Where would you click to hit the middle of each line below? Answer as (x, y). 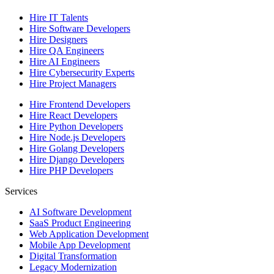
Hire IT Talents (59, 17)
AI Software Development (80, 212)
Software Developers (90, 28)
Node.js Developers (87, 137)
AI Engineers (74, 61)
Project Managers (83, 83)
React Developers (83, 115)
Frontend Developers (90, 104)
